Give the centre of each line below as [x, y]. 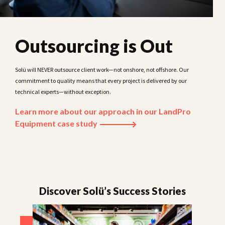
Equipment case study [57, 124]
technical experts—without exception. [63, 92]
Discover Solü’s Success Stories [113, 191]
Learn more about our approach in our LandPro [103, 111]
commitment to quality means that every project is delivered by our [101, 81]
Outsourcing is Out [94, 46]
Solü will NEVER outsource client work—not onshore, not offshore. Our [102, 70]
